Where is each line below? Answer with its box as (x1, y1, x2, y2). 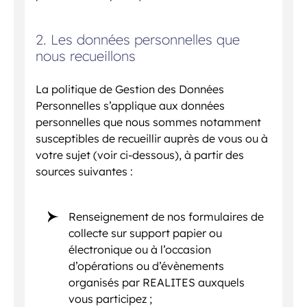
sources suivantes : (36, 164, 133, 179)
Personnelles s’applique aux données (36, 99, 225, 113)
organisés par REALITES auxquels (69, 275, 245, 290)
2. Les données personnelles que (36, 30, 240, 48)
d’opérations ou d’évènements (69, 259, 225, 273)
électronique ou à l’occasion (69, 243, 212, 257)
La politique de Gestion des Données (36, 82, 224, 97)
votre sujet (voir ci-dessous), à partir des (36, 148, 244, 162)
